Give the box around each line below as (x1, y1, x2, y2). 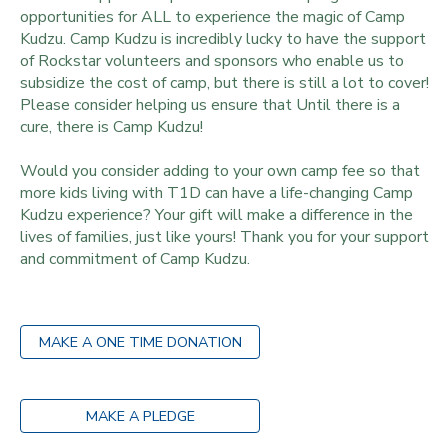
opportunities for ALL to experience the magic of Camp (20, 5, 405, 28)
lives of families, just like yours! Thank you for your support (20, 225, 429, 248)
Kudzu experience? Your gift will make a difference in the (20, 203, 413, 226)
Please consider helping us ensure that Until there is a (20, 93, 400, 116)
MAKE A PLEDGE (85, 405, 195, 426)
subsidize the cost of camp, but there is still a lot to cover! (20, 71, 429, 94)
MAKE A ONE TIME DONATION (38, 331, 242, 352)
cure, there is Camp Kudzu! (20, 115, 203, 138)
